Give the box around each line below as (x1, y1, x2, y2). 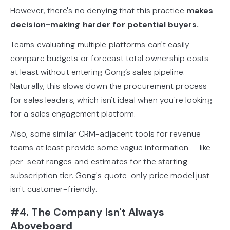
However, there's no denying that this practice (10, 5, 186, 16)
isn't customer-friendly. (10, 184, 98, 195)
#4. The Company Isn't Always (10, 205, 164, 219)
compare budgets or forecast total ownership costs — (10, 53, 218, 64)
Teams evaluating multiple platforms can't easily (10, 39, 189, 50)
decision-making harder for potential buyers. (10, 19, 199, 30)
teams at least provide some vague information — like (10, 142, 211, 154)
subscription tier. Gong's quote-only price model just (10, 170, 210, 181)
